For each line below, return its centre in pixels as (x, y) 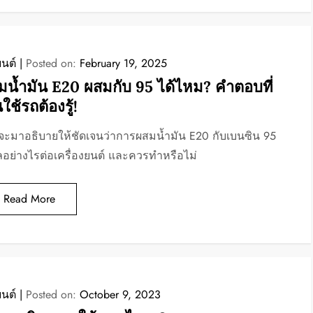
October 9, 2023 (120, 294)
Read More (29, 199)
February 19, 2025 (123, 63)
